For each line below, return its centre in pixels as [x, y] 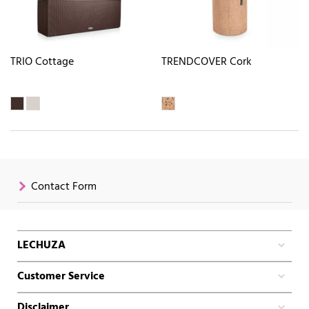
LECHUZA [41, 245]
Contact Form [64, 187]
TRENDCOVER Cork [207, 62]
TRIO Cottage [42, 62]
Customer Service [61, 276]
